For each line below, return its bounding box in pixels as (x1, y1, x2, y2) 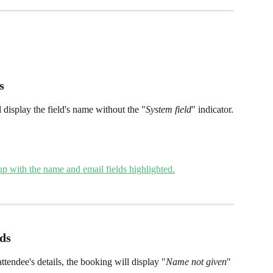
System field (146, 104, 191, 115)
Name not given (166, 257, 227, 268)
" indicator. (191, 104, 233, 115)
